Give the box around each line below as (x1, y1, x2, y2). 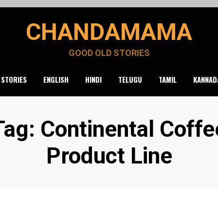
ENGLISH (43, 74, 69, 85)
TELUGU (118, 74, 142, 85)
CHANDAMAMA (26, 18, 192, 46)
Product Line (46, 143, 172, 169)
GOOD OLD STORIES (68, 48, 150, 58)
